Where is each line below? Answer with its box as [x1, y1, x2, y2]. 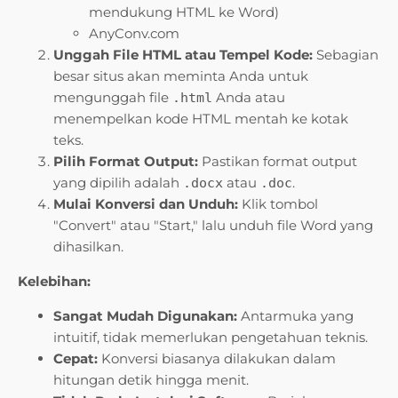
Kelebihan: [18, 273, 91, 291]
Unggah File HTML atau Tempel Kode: [53, 46, 313, 64]
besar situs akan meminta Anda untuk [53, 68, 308, 85]
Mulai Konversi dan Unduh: [53, 195, 238, 213]
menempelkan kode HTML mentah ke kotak [53, 110, 348, 128]
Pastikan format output [198, 153, 357, 171]
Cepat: [53, 350, 98, 368]
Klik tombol [238, 195, 318, 213]
